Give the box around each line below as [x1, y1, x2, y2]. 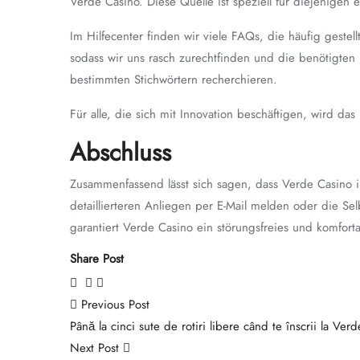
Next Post [70, 339, 123, 358]
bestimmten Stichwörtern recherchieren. [70, 71, 277, 89]
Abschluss [70, 135, 171, 170]
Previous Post [77, 296, 149, 314]
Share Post [70, 250, 124, 268]
